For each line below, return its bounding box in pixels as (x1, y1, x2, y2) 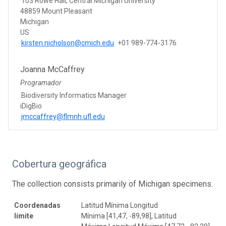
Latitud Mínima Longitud (81, 201, 158, 209)
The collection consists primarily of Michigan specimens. (12, 179, 213, 189)
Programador (20, 78, 62, 87)
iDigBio (20, 101, 42, 110)
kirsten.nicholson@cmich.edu (21, 38, 114, 47)
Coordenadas (14, 201, 61, 209)
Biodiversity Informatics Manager (21, 91, 127, 99)
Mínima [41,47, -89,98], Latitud (81, 211, 177, 220)
